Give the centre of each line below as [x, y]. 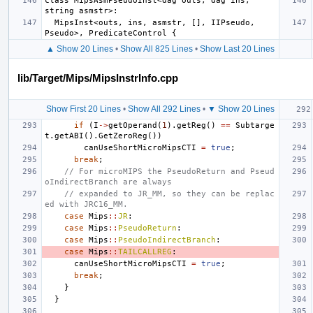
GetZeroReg [123, 136]
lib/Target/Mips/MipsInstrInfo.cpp [98, 78]
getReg [191, 125]
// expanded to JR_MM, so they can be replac [169, 194]
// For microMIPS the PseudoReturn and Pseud [169, 171]
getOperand [133, 125]
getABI [69, 136]
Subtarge [255, 125]
